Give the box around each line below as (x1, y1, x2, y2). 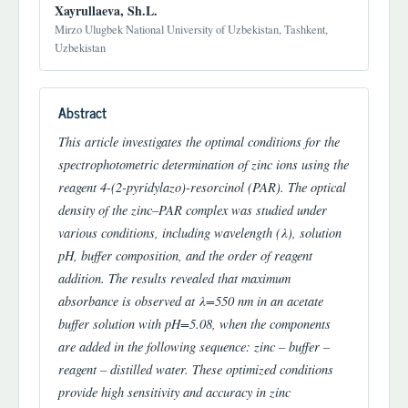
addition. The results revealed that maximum (58, 268, 291, 287)
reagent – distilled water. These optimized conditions (58, 359, 333, 378)
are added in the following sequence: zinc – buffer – (58, 336, 330, 355)
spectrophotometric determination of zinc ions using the (58, 154, 349, 173)
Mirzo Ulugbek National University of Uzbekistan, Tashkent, (55, 22, 328, 38)
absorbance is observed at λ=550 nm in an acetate (58, 291, 323, 310)
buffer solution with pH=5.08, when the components (58, 313, 331, 332)
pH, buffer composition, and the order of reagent (58, 245, 312, 264)
